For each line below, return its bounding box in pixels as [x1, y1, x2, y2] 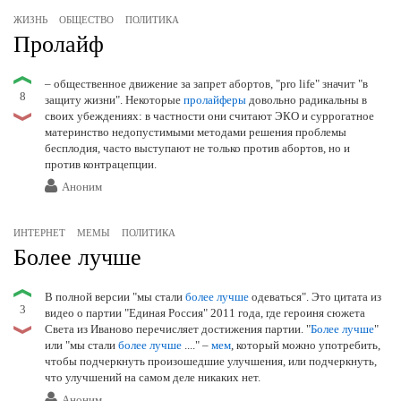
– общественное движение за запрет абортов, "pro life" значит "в [45, 77, 368, 91]
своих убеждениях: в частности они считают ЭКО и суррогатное [45, 109, 374, 124]
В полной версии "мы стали [45, 290, 185, 304]
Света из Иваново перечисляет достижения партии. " [45, 322, 311, 337]
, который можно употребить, [231, 338, 380, 353]
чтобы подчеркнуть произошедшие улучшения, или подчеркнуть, [45, 354, 377, 369]
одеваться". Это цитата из [249, 290, 381, 304]
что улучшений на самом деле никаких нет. [45, 371, 260, 385]
